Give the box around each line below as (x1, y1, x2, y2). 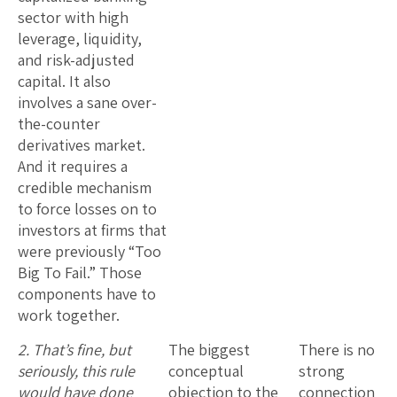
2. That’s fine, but (18, 339, 131, 360)
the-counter (18, 113, 100, 134)
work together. (18, 304, 120, 325)
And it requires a (18, 155, 128, 176)
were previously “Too (18, 240, 161, 261)
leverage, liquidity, (18, 27, 142, 49)
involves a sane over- (18, 91, 157, 113)
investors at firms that (18, 219, 167, 240)
